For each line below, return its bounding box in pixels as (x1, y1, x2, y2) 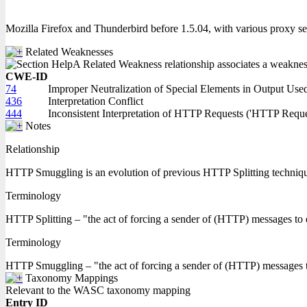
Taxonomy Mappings (25, 272, 118, 284)
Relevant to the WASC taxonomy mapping (5, 284, 191, 296)
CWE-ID (5, 71, 48, 82)
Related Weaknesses (25, 46, 113, 58)
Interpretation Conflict (48, 95, 143, 107)
